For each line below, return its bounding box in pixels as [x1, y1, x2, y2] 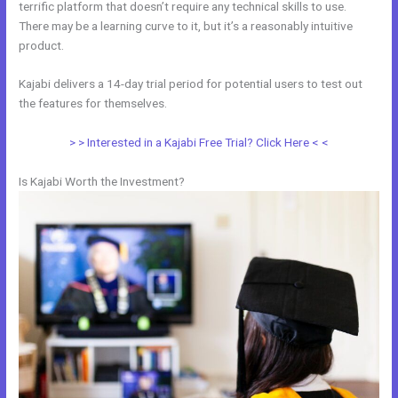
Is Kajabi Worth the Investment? [19, 174, 186, 189]
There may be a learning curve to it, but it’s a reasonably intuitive [19, 18, 354, 33]
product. [19, 37, 65, 52]
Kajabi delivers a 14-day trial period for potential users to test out [19, 76, 363, 92]
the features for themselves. [19, 96, 168, 111]
